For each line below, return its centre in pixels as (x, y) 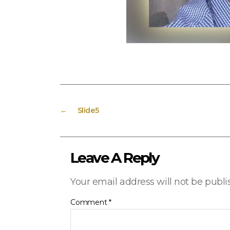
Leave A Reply (115, 158)
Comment (90, 202)
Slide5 (88, 110)
